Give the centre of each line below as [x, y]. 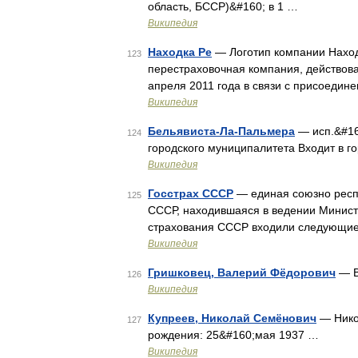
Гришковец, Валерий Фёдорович [242, 272]
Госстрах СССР [191, 193]
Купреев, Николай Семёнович [232, 318]
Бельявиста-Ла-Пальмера [221, 131]
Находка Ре [180, 52]
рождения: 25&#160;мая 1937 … [233, 335]
